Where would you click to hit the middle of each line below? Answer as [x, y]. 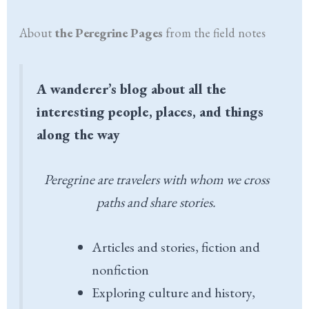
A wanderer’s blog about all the [132, 89]
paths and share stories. [156, 202]
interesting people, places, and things [150, 111]
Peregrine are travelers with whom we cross [156, 179]
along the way [79, 134]
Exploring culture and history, [174, 292]
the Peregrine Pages [109, 32]
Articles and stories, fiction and [176, 247]
